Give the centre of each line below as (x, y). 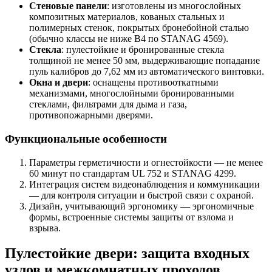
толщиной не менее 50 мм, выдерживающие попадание (144, 61)
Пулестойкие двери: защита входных (127, 253)
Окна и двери (59, 83)
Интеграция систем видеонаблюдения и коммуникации (144, 184)
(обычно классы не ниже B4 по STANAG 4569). (129, 39)
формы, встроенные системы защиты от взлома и (131, 217)
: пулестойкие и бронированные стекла (143, 50)
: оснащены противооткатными (153, 83)
